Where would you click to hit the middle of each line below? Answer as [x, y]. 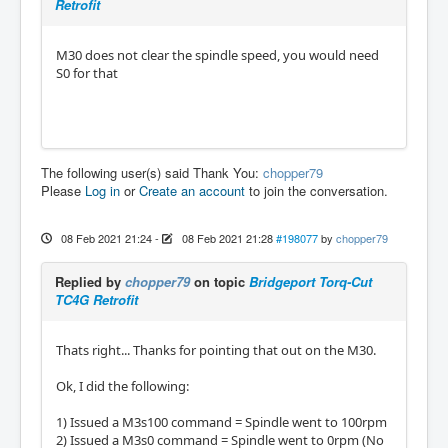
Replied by [90, 281]
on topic [219, 281]
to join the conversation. [316, 190]
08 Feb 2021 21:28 [227, 238]
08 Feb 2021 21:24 [106, 238]
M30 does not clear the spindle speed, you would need [217, 55]
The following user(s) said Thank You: [152, 172]
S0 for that [87, 73]
